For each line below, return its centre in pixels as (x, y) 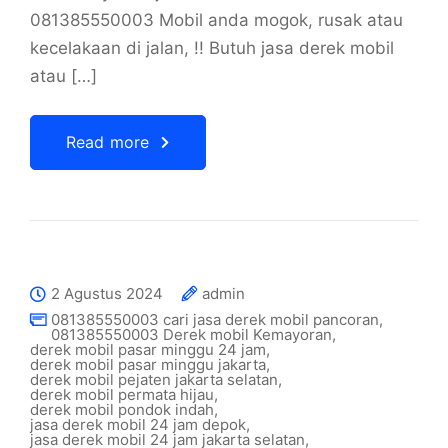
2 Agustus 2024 (107, 293)
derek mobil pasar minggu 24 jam (148, 349)
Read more (108, 142)
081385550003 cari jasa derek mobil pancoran (215, 319)
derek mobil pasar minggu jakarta (148, 364)
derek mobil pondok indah (122, 409)
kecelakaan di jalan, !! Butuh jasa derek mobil (212, 48)
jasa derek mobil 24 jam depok (138, 424)
